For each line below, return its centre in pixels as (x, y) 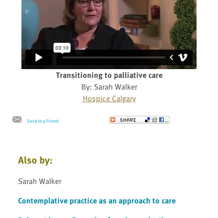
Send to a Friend (43, 121)
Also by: (35, 160)
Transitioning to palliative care (109, 75)
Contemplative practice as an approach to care (97, 200)
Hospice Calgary (109, 99)
